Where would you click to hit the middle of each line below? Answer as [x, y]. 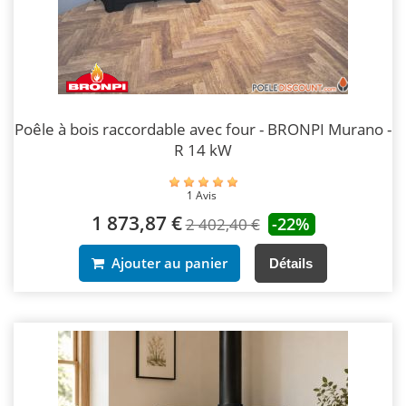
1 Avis [203, 195]
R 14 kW [203, 150]
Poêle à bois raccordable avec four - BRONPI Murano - [203, 130]
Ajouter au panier [166, 262]
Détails [291, 263]
